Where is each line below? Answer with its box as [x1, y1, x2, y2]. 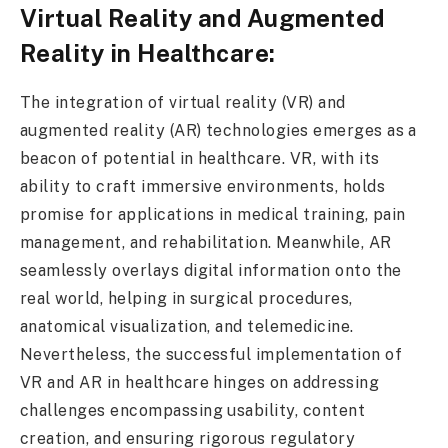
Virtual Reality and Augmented [20, 3, 385, 32]
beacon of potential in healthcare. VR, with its [20, 148, 380, 168]
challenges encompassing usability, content [20, 400, 366, 420]
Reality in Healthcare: [20, 38, 276, 67]
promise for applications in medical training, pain [20, 204, 406, 224]
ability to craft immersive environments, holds [20, 176, 385, 196]
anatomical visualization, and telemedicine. [20, 316, 354, 336]
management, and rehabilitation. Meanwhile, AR [20, 232, 392, 252]
